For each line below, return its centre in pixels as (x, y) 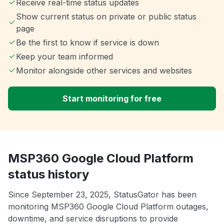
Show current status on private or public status (106, 17)
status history (48, 174)
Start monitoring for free (112, 99)
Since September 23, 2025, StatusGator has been (102, 195)
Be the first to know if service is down (87, 43)
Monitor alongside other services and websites (104, 71)
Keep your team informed (64, 57)
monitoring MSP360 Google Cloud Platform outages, (108, 207)
